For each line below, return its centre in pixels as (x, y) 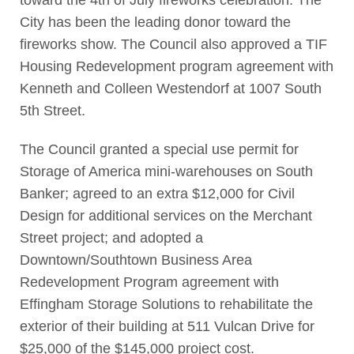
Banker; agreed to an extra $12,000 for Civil (157, 194)
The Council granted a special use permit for (159, 150)
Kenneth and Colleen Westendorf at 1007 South (170, 89)
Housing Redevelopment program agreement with (176, 67)
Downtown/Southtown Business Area (136, 260)
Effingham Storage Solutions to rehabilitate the (166, 305)
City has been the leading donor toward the (155, 23)
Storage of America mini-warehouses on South (166, 172)
